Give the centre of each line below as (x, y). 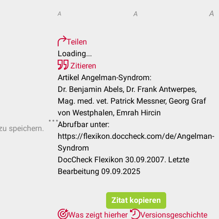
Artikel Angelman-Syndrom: (105, 77)
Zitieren (82, 66)
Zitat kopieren (136, 200)
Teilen (77, 42)
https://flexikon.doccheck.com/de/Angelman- (136, 136)
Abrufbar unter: (84, 124)
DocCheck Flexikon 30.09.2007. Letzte (123, 160)
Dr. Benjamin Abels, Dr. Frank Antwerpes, (127, 89)
